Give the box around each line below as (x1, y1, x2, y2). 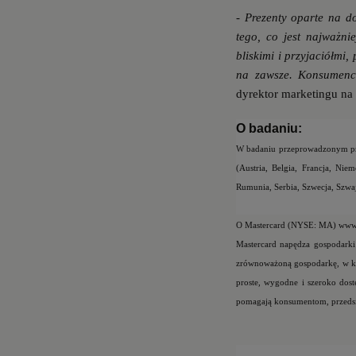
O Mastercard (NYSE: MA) (236, 221, 336, 230)
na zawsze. (236, 68, 299, 82)
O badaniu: (236, 122, 302, 136)
